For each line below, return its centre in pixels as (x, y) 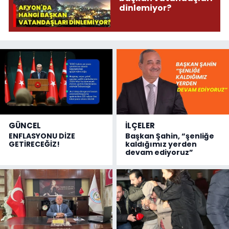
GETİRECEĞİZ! (34, 144)
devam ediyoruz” (159, 152)
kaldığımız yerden (161, 144)
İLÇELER (140, 125)
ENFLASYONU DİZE (42, 136)
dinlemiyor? (145, 8)
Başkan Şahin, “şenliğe (170, 136)
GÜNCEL (25, 125)
